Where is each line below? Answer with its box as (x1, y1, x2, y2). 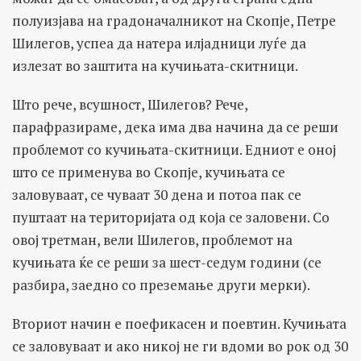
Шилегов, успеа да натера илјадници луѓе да (12, 33, 306, 52)
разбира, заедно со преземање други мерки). (12, 275, 310, 294)
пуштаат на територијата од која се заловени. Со (12, 207, 330, 226)
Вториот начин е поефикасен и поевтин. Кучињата (12, 313, 346, 333)
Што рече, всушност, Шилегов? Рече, (12, 94, 247, 114)
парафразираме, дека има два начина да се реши (12, 117, 338, 136)
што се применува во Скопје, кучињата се (12, 162, 285, 181)
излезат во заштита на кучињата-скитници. (12, 56, 298, 75)
